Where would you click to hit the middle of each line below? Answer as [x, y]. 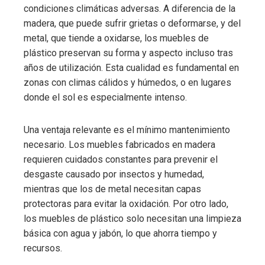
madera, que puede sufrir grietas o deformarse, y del [132, 23]
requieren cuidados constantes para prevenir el [121, 159]
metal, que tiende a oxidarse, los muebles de [116, 38]
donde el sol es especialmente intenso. [105, 97]
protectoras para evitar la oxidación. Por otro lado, [126, 203]
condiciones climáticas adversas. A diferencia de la [130, 8]
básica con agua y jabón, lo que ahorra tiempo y [120, 233]
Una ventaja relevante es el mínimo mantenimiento [127, 130]
